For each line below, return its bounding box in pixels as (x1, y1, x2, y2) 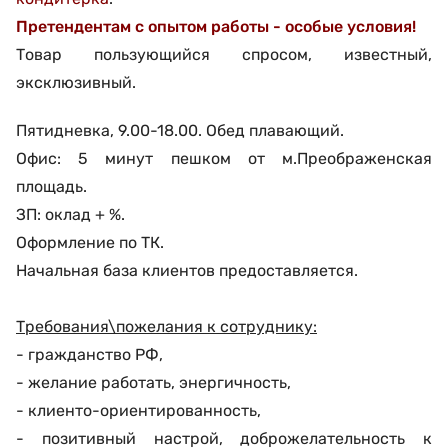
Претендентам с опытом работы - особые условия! (16, 17, 416, 36)
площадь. (16, 177, 87, 196)
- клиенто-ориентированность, (16, 401, 261, 420)
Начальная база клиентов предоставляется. (16, 261, 358, 280)
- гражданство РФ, (16, 345, 163, 364)
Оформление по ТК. (16, 233, 164, 252)
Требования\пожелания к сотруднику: (16, 317, 317, 336)
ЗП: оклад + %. (16, 205, 125, 224)
